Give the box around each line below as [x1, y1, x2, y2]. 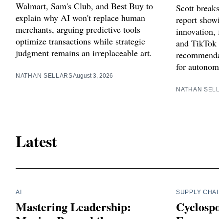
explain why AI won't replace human [16, 11, 145, 23]
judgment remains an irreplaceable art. [16, 46, 152, 59]
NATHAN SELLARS [16, 72, 73, 79]
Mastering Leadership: [16, 197, 131, 215]
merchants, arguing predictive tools [16, 23, 140, 35]
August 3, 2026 [72, 72, 113, 79]
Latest [16, 130, 57, 153]
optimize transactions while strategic [16, 35, 145, 47]
